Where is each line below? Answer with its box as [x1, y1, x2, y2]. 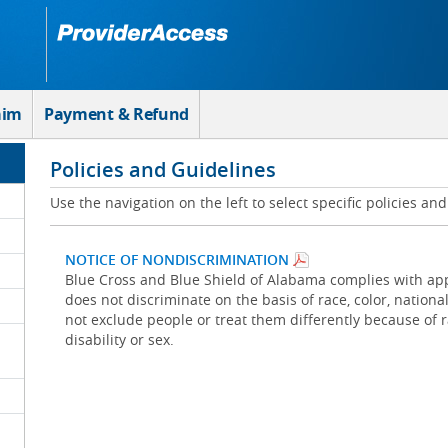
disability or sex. [64, 330, 174, 349]
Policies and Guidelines [49, 156, 276, 183]
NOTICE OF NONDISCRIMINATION [64, 250, 289, 269]
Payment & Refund [44, 103, 189, 125]
